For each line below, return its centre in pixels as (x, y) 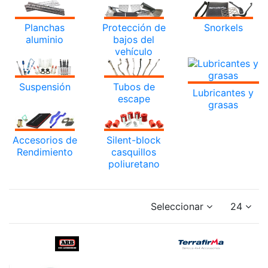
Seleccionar (177, 206)
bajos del (134, 40)
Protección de (134, 28)
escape (134, 99)
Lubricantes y (223, 93)
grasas (223, 105)
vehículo (134, 52)
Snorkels (223, 28)
